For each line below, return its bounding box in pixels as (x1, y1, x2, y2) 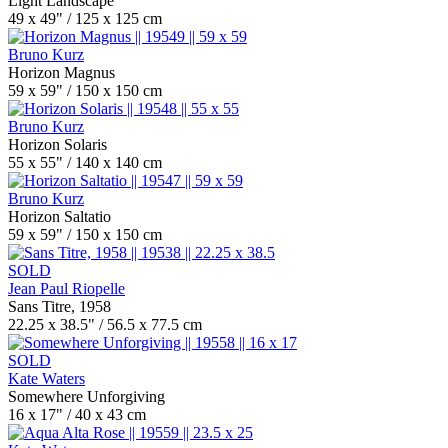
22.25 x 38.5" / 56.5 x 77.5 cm (8, 316, 202, 333)
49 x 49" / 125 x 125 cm (8, 10, 162, 27)
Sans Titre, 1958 (8, 298, 111, 315)
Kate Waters (8, 370, 85, 387)
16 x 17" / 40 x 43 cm (8, 406, 146, 423)
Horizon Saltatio (8, 208, 111, 225)
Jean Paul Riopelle (8, 280, 125, 297)
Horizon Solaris (8, 136, 107, 153)
